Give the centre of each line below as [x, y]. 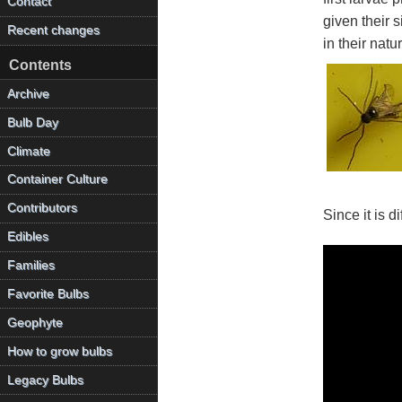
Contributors [43, 208]
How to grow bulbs [60, 351]
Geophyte [35, 322]
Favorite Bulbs [48, 293]
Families [31, 265]
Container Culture [58, 179]
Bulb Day [33, 122]
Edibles [28, 237]
